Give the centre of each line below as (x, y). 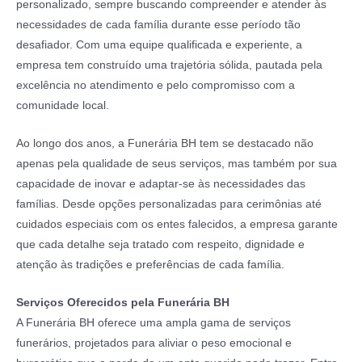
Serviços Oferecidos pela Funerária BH (123, 302)
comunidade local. (63, 106)
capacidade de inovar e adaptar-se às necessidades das (161, 184)
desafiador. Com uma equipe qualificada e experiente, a (159, 45)
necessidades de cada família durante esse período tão (158, 25)
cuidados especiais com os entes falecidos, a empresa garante (177, 224)
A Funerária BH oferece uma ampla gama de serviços (154, 322)
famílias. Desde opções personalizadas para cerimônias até (169, 204)
